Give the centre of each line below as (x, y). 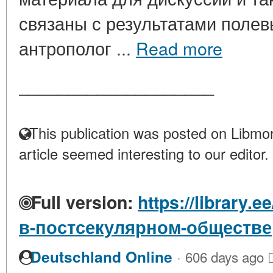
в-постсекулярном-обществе (145, 227)
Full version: (80, 202)
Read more (179, 48)
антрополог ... (77, 48)
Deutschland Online (101, 257)
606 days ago (225, 257)
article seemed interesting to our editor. (144, 154)
